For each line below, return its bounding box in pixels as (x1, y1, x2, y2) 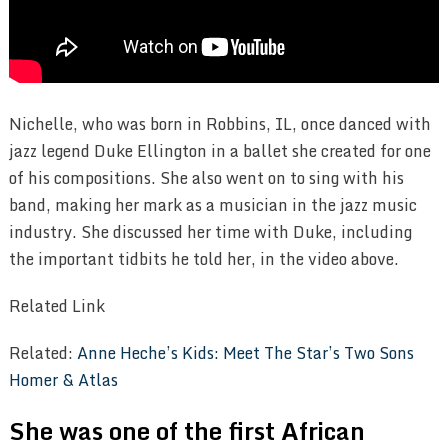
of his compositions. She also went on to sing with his (8, 165, 404, 192)
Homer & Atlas (8, 367, 118, 394)
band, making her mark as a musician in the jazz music (8, 192, 417, 219)
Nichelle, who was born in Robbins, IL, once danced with (8, 111, 431, 138)
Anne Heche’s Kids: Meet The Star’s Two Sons (76, 340, 414, 367)
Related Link (8, 293, 105, 320)
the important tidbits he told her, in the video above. (8, 246, 399, 273)
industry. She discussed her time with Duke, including (8, 219, 412, 246)
